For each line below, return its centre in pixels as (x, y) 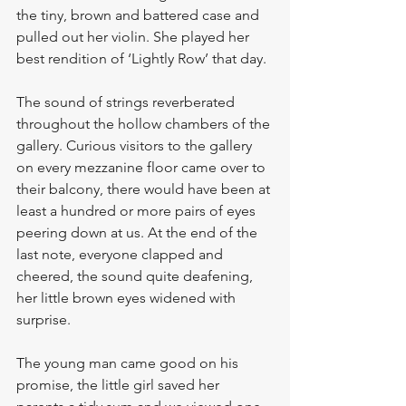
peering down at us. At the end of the (139, 232)
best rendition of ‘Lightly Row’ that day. (143, 58)
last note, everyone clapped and (121, 254)
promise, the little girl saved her (120, 385)
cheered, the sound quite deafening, (136, 276)
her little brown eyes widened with (128, 298)
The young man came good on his (129, 363)
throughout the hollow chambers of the (145, 124)
